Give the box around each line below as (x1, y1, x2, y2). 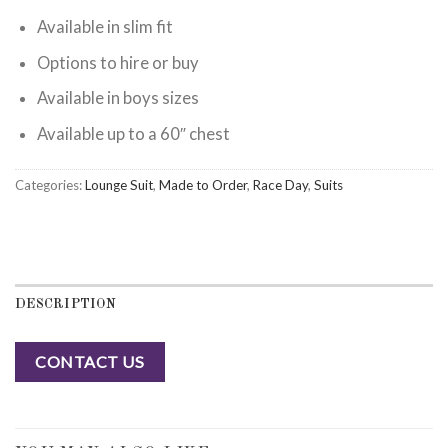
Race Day (253, 177, 308, 194)
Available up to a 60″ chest (36, 124, 230, 145)
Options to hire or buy (36, 52, 199, 73)
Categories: (15, 177, 85, 194)
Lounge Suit (85, 177, 153, 194)
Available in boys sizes (36, 88, 199, 109)
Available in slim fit (36, 16, 173, 37)
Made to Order (159, 177, 247, 194)
